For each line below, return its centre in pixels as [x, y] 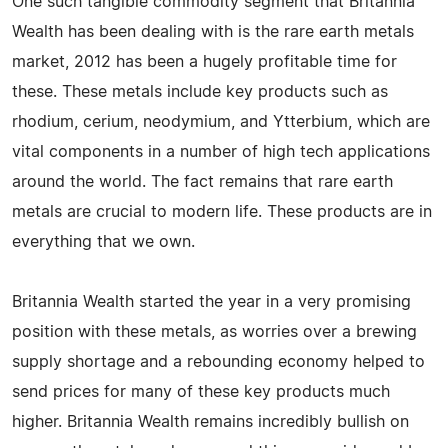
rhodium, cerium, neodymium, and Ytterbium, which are [221, 121]
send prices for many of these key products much [201, 391]
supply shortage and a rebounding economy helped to [218, 361]
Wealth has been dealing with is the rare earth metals [213, 31]
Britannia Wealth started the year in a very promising [211, 301]
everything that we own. [103, 241]
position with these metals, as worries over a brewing [214, 331]
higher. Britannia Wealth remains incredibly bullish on [210, 421]
